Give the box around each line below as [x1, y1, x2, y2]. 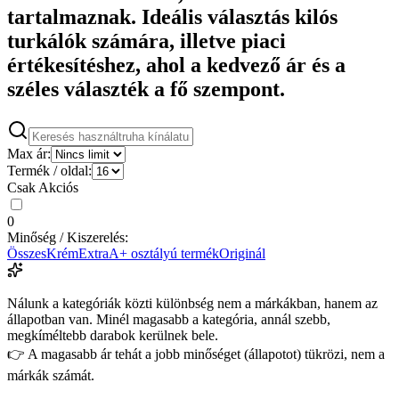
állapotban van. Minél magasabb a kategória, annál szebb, [7, 311, 330, 327]
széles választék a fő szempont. [7, 77, 285, 101]
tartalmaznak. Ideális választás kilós [7, 4, 338, 28]
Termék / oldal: [7, 162, 92, 178]
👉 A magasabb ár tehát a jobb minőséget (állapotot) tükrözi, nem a [7, 346, 385, 362]
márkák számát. [7, 367, 94, 383]
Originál [219, 245, 265, 261]
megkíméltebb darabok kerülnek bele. [7, 327, 218, 343]
